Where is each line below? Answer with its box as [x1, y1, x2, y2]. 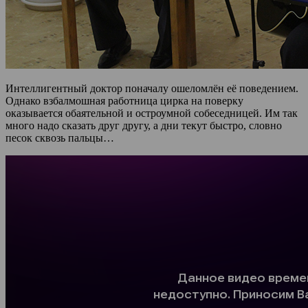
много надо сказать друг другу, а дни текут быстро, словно [5, 119, 282, 131]
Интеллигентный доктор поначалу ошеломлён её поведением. [5, 82, 298, 94]
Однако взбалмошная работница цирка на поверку [5, 94, 243, 107]
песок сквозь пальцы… [5, 131, 114, 144]
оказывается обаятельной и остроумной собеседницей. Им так [5, 107, 298, 119]
